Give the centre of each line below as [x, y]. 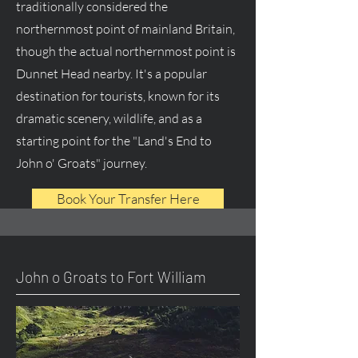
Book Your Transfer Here [128, 199]
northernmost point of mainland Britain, [125, 29]
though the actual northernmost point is [126, 51]
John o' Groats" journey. [83, 163]
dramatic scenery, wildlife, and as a [109, 118]
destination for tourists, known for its [118, 96]
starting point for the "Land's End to [114, 141]
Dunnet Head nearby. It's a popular [111, 74]
